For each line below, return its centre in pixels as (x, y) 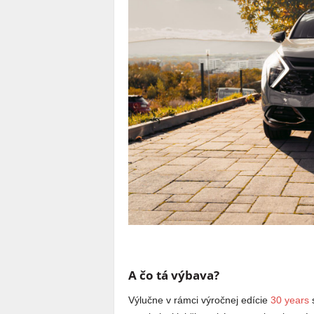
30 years (289, 300)
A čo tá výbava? (173, 275)
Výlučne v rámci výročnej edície (199, 300)
